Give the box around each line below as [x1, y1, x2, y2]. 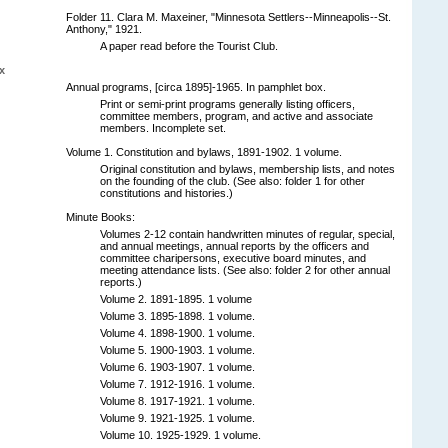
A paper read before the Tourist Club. [100, 39, 278, 52]
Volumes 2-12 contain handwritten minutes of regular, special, [100, 227, 395, 240]
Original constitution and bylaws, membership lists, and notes [100, 162, 395, 175]
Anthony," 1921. [66, 22, 142, 35]
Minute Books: [66, 210, 135, 223]
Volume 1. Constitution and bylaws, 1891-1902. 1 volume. [66, 145, 342, 158]
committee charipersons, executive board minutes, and [100, 251, 366, 264]
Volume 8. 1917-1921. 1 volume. [100, 394, 255, 407]
